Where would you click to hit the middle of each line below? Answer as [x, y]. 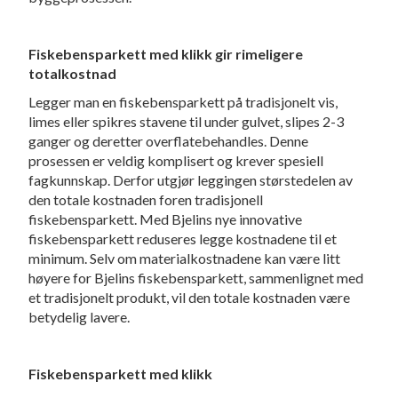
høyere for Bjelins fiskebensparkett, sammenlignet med [196, 278]
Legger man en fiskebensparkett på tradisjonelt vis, [183, 102]
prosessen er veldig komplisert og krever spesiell [176, 161]
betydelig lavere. [80, 317]
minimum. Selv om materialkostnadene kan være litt [185, 259]
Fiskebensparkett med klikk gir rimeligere [166, 54]
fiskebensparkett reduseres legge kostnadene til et [183, 239]
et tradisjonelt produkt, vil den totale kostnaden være [190, 298]
